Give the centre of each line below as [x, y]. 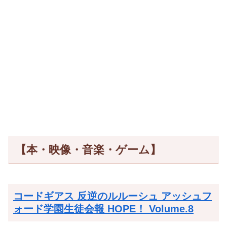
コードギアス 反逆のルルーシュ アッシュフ [112, 196]
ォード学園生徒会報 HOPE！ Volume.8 [103, 209]
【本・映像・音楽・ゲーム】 [88, 149]
